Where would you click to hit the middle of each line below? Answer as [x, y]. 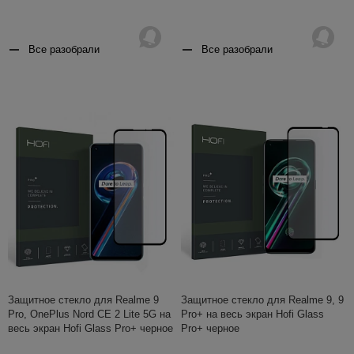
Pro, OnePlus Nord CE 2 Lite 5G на [89, 314]
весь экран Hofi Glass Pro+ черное [90, 329]
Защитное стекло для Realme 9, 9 [262, 300]
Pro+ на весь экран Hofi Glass [252, 314]
